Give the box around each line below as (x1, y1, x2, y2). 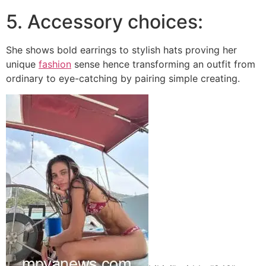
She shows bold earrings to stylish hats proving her (6, 44, 237, 56)
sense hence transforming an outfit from (71, 58, 255, 71)
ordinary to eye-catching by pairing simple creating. (6, 72, 240, 85)
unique (6, 58, 39, 71)
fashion (39, 58, 71, 71)
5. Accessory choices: (6, 10, 203, 34)
